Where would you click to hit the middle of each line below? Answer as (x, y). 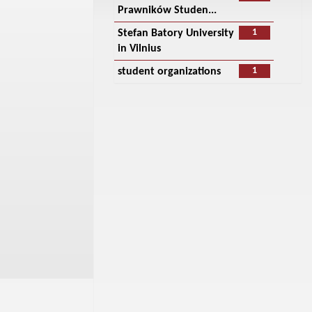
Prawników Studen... (167, 10)
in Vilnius (139, 49)
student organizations (169, 72)
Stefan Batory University (175, 33)
